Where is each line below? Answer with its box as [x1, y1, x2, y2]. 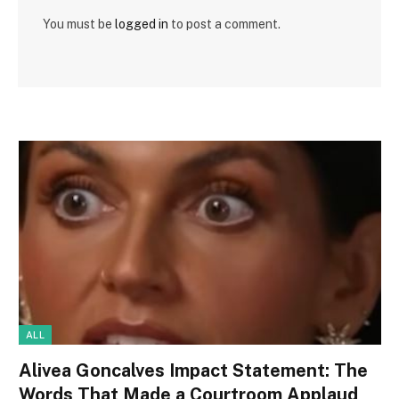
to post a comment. [168, 16, 281, 31]
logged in [115, 16, 168, 31]
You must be [43, 16, 115, 31]
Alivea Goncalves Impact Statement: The [19, 359, 368, 381]
